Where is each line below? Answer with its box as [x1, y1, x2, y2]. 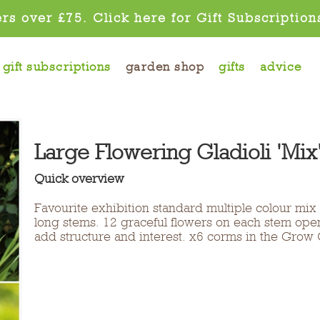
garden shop [125, 60, 205, 74]
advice [259, 60, 302, 74]
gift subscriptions [2, 60, 111, 74]
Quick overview [34, 171, 125, 186]
